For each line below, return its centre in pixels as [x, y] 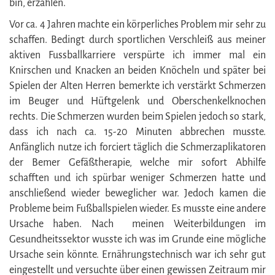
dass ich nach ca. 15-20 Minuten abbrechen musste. [137, 132]
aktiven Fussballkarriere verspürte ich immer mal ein [137, 55]
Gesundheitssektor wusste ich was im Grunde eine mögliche [137, 239]
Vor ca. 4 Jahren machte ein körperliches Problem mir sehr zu [137, 24]
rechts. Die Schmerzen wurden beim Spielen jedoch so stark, [137, 116]
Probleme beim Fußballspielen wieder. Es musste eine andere [137, 208]
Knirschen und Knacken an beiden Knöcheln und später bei [137, 70]
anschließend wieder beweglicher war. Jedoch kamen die [137, 193]
